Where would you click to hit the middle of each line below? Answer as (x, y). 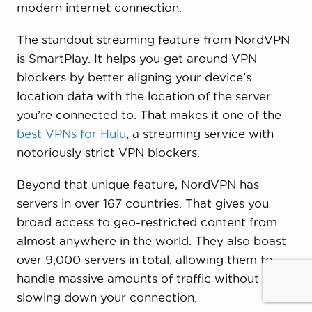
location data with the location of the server (143, 96)
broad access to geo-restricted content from (147, 222)
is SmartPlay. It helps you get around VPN (136, 58)
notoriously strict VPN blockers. (108, 153)
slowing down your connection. (107, 297)
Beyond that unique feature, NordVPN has (138, 185)
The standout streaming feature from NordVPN (153, 40)
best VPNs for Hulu (71, 134)
